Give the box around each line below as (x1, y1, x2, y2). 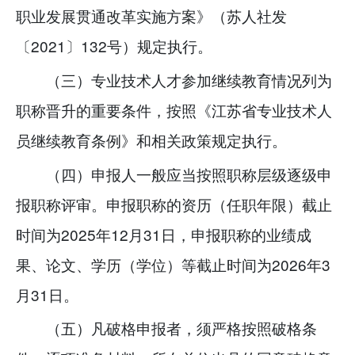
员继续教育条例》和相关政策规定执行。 (16, 128, 287, 151)
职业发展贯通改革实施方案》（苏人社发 (16, 5, 287, 27)
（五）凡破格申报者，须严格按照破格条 (46, 317, 318, 339)
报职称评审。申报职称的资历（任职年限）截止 (16, 193, 332, 215)
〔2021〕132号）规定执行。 (16, 35, 212, 57)
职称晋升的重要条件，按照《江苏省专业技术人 (16, 98, 332, 120)
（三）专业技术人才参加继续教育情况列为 (46, 68, 333, 90)
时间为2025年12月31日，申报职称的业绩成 (16, 223, 311, 245)
